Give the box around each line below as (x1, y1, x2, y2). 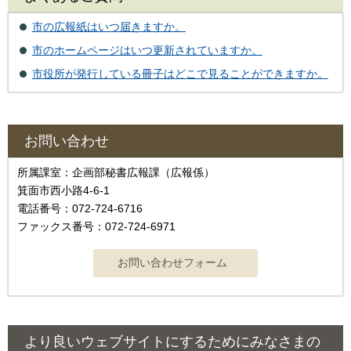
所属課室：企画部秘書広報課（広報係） (17, 165, 226, 179)
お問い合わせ (24, 132, 109, 149)
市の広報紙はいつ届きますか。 (31, 20, 186, 33)
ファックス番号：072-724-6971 (17, 219, 175, 233)
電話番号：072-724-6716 (17, 201, 143, 215)
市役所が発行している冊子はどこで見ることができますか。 (31, 67, 328, 80)
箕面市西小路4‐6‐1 (17, 183, 110, 197)
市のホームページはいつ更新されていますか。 (31, 43, 262, 56)
